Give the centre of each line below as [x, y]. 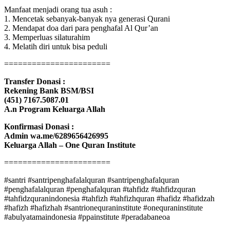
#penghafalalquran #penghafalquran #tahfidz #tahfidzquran [100, 189]
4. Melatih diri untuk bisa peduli [56, 46]
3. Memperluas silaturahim [47, 37]
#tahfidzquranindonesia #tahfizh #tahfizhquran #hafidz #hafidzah [109, 198]
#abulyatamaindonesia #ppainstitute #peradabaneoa [87, 217]
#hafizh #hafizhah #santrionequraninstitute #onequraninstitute [103, 207]
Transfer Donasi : [35, 81]
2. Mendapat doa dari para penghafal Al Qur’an [81, 28]
